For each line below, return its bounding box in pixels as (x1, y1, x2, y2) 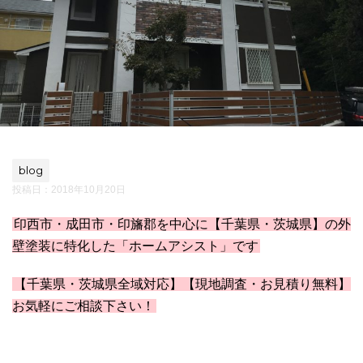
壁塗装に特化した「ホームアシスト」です (12, 238, 258, 253)
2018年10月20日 (51, 183, 126, 195)
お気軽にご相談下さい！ (12, 298, 155, 313)
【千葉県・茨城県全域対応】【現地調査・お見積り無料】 (14, 276, 351, 291)
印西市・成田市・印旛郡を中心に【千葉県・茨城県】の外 (14, 216, 351, 231)
